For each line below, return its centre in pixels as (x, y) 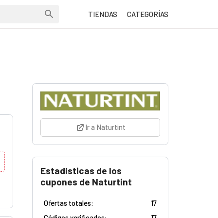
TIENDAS (103, 14)
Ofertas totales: (69, 203)
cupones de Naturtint (86, 182)
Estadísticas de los (81, 171)
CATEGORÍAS (148, 14)
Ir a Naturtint (105, 127)
